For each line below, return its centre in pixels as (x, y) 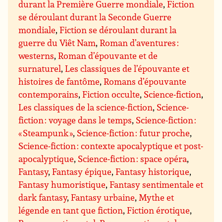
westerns (36, 56)
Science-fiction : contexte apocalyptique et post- (111, 146)
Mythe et (157, 197)
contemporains (49, 94)
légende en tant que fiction (71, 210)
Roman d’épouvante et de (108, 56)
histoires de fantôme (59, 82)
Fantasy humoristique (62, 185)
